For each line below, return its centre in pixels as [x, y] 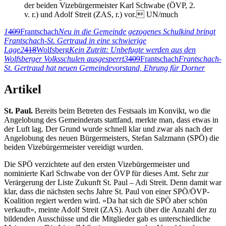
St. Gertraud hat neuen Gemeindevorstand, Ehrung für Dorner [104, 68]
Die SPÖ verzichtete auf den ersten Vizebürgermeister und [97, 164]
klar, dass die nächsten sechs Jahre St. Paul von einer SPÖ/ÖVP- [107, 191]
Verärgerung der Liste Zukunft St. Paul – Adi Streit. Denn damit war [113, 182]
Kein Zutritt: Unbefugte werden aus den [132, 50]
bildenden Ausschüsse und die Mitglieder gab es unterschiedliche [107, 218]
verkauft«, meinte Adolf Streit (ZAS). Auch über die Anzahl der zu [110, 209]
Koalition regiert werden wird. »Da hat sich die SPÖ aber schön [106, 200]
